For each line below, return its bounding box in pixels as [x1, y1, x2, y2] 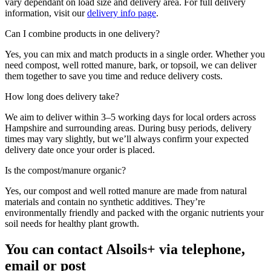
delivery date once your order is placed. [5, 145, 155, 155]
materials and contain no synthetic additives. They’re [5, 197, 205, 207]
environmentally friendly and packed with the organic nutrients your [5, 207, 264, 218]
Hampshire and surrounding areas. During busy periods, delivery [5, 123, 252, 134]
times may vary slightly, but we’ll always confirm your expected [5, 134, 249, 145]
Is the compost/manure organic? [5, 165, 126, 176]
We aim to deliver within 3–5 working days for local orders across [5, 112, 256, 123]
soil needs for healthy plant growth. [5, 218, 139, 229]
